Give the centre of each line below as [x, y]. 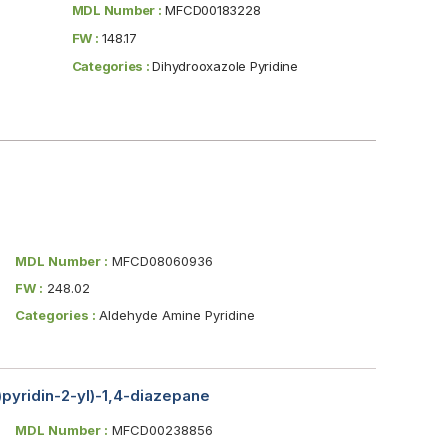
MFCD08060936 [160, 260]
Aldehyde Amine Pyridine [176, 314]
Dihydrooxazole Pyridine [225, 65]
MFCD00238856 [160, 429]
